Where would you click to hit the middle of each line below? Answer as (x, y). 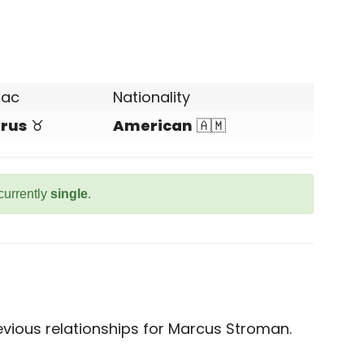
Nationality (152, 97)
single (69, 194)
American (153, 126)
